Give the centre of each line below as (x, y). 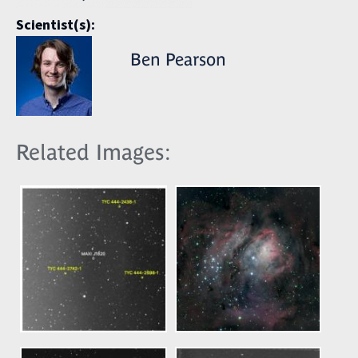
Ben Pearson (178, 60)
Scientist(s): (57, 26)
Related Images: (93, 152)
